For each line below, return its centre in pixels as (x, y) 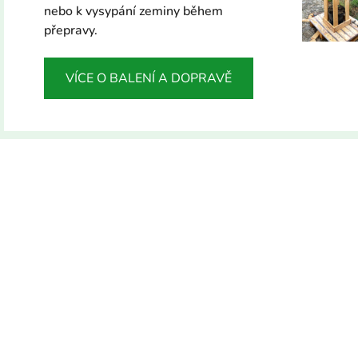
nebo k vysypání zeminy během (133, 12)
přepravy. (71, 31)
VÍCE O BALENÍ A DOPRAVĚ (149, 79)
